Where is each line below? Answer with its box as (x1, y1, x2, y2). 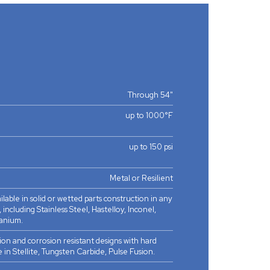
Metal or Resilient (110, 173, 173, 184)
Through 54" (128, 90, 173, 101)
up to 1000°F (125, 110, 173, 121)
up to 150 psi (129, 142, 173, 152)
